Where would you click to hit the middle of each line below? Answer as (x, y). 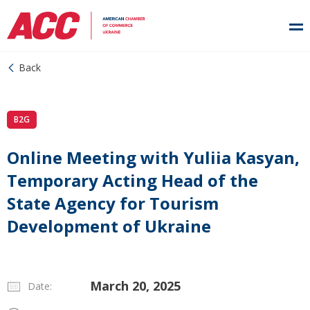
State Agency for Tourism (113, 203)
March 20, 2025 (135, 286)
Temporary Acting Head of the (133, 180)
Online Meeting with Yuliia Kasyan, (153, 157)
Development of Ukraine (109, 226)
